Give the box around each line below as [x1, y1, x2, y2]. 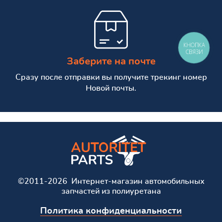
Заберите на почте [66, 56, 156, 66]
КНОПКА [183, 41, 205, 49]
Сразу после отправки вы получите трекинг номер [15, 73, 207, 81]
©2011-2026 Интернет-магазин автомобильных [17, 177, 205, 185]
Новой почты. [86, 84, 136, 92]
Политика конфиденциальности [40, 206, 182, 216]
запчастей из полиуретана [61, 187, 161, 195]
